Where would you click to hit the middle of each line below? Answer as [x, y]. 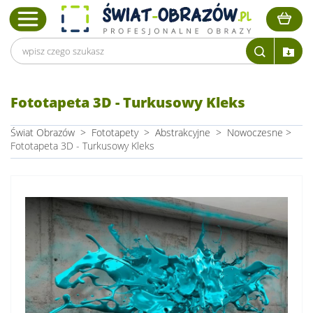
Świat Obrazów [43, 132]
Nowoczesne [255, 132]
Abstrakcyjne [183, 132]
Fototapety [115, 132]
